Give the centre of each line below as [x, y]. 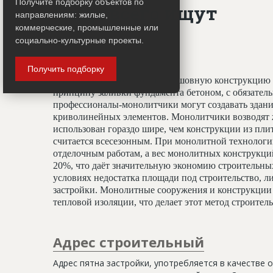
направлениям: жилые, [62, 14]
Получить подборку [66, 69]
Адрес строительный [129, 242]
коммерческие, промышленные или [87, 27]
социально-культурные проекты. [80, 40]
